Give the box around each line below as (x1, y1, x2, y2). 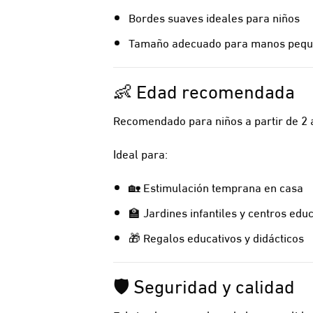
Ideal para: (113, 144, 168, 162)
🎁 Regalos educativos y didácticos (128, 228, 304, 246)
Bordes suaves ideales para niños (128, 8, 300, 26)
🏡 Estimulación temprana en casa (128, 177, 303, 196)
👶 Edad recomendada (113, 75, 295, 103)
